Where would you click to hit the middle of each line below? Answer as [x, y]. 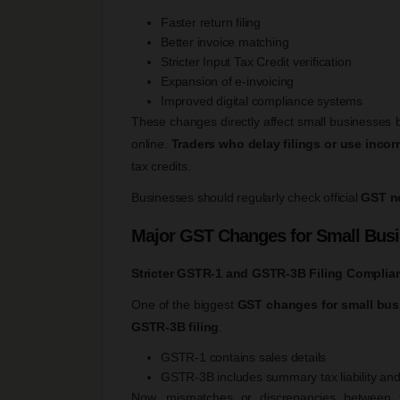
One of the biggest [184, 304]
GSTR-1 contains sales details [244, 357]
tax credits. [161, 166]
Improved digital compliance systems [262, 100]
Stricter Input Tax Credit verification [256, 61]
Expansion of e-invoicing [228, 81]
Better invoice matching [225, 42]
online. [151, 143]
